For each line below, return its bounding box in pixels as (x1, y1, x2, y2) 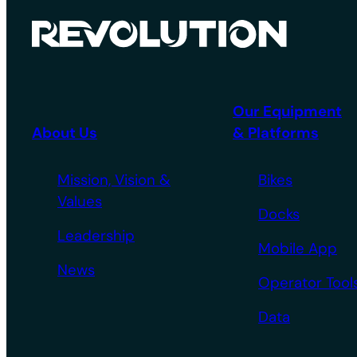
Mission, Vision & (57, 170, 171, 190)
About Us (32, 123, 97, 143)
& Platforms (233, 123, 319, 143)
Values (57, 191, 102, 211)
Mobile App (258, 238, 337, 258)
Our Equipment (233, 101, 342, 121)
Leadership (57, 226, 135, 245)
